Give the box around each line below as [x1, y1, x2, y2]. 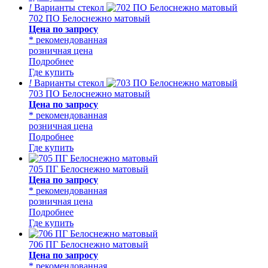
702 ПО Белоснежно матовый [29, 13, 150, 23]
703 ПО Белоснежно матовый [29, 88, 150, 99]
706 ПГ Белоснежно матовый [29, 239, 148, 249]
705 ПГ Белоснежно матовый [29, 163, 148, 174]
